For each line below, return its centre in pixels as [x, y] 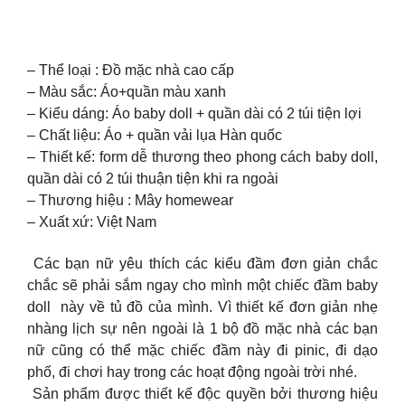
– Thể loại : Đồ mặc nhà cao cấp [131, 71]
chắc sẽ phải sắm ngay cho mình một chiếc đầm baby [202, 286]
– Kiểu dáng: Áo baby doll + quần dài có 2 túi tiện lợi [194, 114]
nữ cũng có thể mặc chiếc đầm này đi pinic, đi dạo [202, 351]
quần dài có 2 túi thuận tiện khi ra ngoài [153, 179]
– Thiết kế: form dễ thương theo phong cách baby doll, [202, 157]
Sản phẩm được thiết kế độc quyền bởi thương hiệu [202, 394]
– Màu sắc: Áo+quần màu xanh [127, 92]
